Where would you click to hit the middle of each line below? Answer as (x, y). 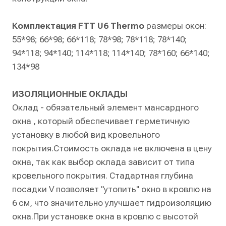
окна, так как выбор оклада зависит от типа (103, 162)
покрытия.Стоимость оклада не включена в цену (112, 148)
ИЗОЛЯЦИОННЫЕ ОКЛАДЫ (70, 94)
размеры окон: (175, 26)
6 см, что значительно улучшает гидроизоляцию (112, 203)
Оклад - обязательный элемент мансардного (105, 107)
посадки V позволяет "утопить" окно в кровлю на (112, 189)
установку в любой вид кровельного (86, 135)
